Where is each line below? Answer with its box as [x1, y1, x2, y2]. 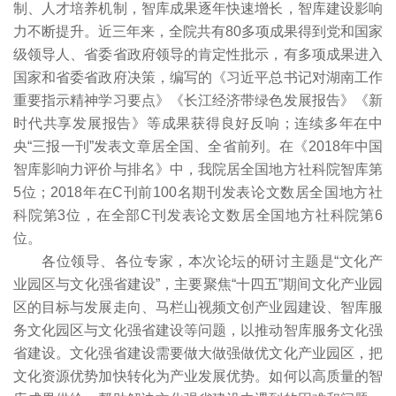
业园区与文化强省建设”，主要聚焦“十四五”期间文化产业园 [13, 277, 383, 292]
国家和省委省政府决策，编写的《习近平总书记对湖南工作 [13, 70, 383, 85]
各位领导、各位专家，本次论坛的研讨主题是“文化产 [42, 254, 383, 269]
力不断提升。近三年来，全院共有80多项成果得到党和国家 [13, 24, 383, 39]
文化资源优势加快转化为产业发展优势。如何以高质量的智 [13, 369, 383, 384]
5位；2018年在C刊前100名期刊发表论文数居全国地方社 [13, 185, 383, 200]
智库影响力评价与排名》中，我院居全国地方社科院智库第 [13, 162, 383, 177]
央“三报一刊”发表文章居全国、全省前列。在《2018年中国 [13, 139, 383, 154]
